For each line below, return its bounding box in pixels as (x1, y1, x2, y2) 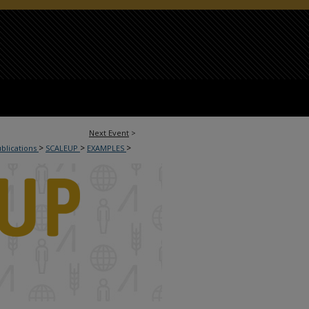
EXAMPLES (87, 143, 126, 153)
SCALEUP (46, 143, 80, 153)
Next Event (89, 128, 129, 138)
